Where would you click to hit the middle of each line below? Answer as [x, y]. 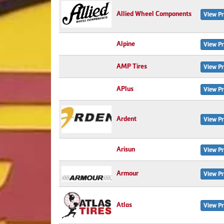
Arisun [126, 149]
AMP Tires [132, 66]
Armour [127, 173]
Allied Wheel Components [154, 14]
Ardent [126, 119]
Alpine [126, 44]
